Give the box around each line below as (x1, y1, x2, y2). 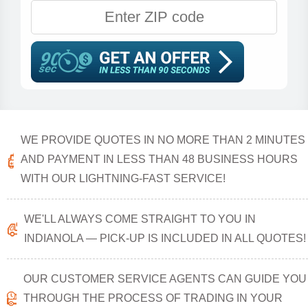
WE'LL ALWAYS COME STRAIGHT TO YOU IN (24, 213, 256, 225)
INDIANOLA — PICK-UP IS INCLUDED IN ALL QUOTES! (24, 232, 307, 244)
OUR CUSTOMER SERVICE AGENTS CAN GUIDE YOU (23, 273, 307, 285)
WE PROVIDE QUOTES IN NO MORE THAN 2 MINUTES (21, 134, 306, 146)
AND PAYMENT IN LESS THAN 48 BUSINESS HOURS (21, 153, 298, 165)
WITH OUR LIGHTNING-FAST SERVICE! (21, 173, 226, 184)
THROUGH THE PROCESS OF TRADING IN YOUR (23, 292, 283, 304)
